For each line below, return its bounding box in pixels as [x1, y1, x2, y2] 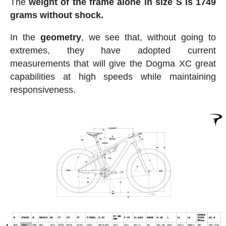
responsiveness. [10, 84, 76, 95]
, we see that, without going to [81, 32, 216, 42]
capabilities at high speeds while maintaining [10, 71, 216, 82]
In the [10, 32, 40, 42]
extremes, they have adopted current [10, 45, 216, 55]
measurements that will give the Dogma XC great [10, 58, 216, 69]
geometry [40, 32, 81, 42]
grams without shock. [10, 10, 103, 20]
